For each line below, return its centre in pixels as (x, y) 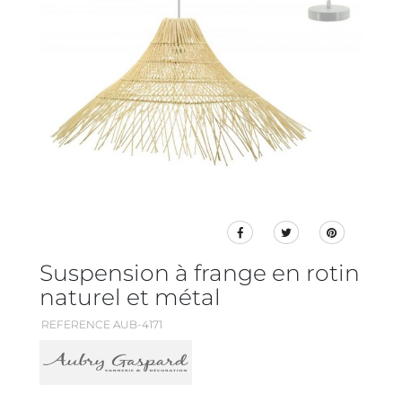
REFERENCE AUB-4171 (102, 325)
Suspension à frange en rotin (200, 273)
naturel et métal (130, 297)
